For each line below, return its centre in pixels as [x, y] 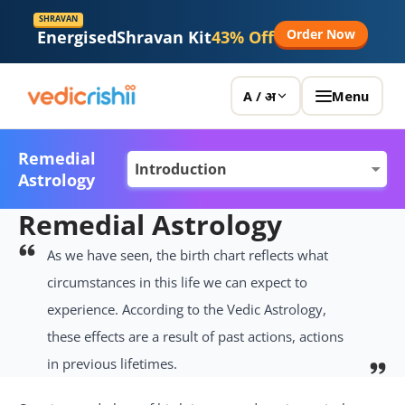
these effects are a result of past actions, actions [195, 336]
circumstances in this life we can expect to [177, 282]
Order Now [321, 33]
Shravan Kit [164, 37]
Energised [77, 37]
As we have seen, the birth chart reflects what [188, 255]
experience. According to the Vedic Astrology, [187, 309]
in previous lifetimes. [112, 363]
